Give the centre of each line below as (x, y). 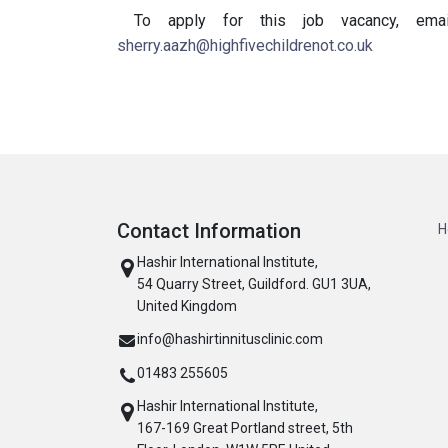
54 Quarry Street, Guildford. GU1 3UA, (254, 284)
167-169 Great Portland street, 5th (245, 428)
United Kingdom (187, 306)
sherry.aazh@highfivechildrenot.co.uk (245, 45)
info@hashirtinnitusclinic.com (230, 339)
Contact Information (209, 231)
